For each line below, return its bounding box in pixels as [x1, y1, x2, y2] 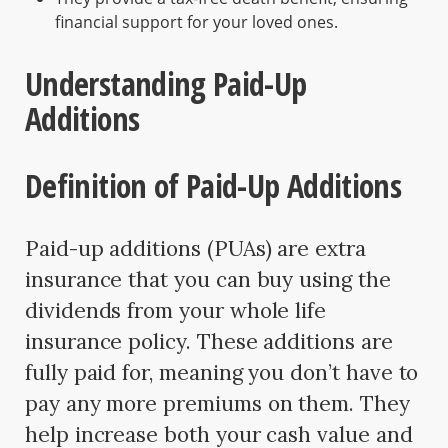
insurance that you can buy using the [25, 265, 391, 293]
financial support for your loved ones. [55, 10, 338, 33]
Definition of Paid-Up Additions [25, 163, 402, 207]
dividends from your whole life [25, 296, 327, 324]
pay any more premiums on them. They [25, 389, 410, 417]
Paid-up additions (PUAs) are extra [25, 234, 366, 262]
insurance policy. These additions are [25, 327, 393, 355]
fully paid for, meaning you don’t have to [25, 358, 419, 386]
